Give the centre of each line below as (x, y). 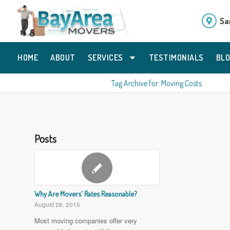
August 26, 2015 (57, 204)
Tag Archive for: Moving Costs (157, 83)
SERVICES (105, 57)
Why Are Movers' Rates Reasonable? (85, 193)
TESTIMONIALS (176, 57)
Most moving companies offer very (86, 220)
